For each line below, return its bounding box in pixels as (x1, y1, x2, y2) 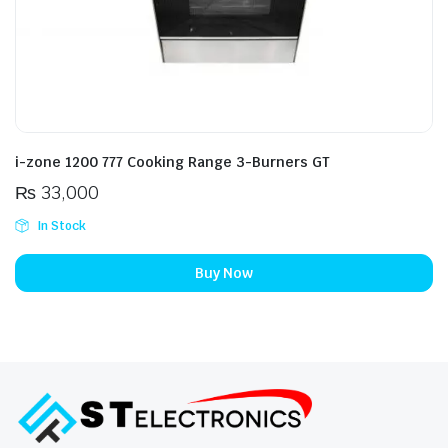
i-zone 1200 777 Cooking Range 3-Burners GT (15, 153, 330, 171)
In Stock (36, 218, 86, 234)
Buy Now (194, 263, 254, 282)
